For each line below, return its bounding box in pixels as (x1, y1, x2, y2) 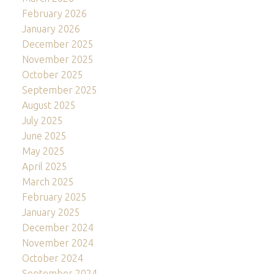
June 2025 (21, 130, 67, 141)
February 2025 (21, 191, 87, 202)
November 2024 (21, 237, 94, 248)
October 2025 (21, 68, 83, 80)
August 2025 (21, 99, 76, 111)
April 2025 (21, 160, 67, 172)
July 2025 (21, 114, 63, 126)
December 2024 (21, 221, 94, 233)
